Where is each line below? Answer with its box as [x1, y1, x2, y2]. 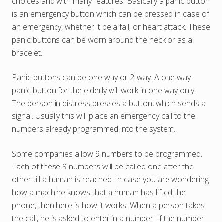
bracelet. [12, 47, 42, 58]
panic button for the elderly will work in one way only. [12, 85, 196, 96]
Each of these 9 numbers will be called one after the [12, 161, 194, 172]
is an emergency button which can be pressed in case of [12, 8, 209, 20]
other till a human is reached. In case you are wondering [12, 174, 209, 185]
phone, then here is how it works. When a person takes [12, 200, 205, 211]
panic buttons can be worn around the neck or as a [12, 34, 192, 46]
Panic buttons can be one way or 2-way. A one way [12, 72, 191, 83]
